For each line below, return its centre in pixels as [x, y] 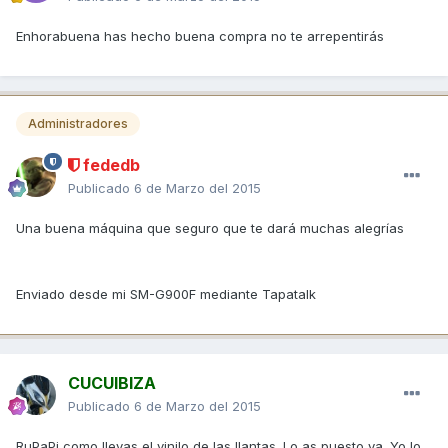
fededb [109, 164]
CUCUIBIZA [112, 382]
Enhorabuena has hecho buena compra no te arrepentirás [200, 35]
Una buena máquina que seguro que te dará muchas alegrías [210, 227]
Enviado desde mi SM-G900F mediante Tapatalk [166, 293]
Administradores [78, 123]
